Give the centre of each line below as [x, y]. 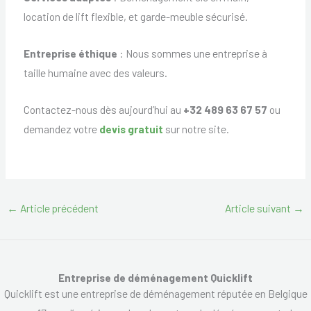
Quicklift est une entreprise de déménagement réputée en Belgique [155, 293]
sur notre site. [196, 128]
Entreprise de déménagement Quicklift [155, 277]
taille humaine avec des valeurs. [95, 73]
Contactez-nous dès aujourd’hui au [103, 109]
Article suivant [259, 208]
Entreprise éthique [70, 53]
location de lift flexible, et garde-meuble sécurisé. [135, 17]
